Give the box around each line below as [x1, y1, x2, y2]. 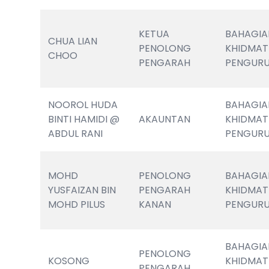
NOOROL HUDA [48, 98, 118, 112]
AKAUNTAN [139, 112, 191, 126]
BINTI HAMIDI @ [48, 112, 120, 126]
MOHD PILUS [48, 198, 106, 211]
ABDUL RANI [48, 127, 103, 141]
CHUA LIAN [48, 34, 98, 48]
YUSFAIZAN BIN [48, 183, 116, 197]
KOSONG [48, 254, 90, 268]
